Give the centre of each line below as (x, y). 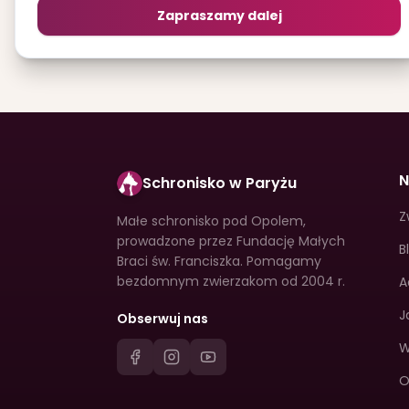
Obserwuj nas (163, 319)
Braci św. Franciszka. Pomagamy (219, 261)
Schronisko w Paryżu (220, 183)
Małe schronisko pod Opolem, (211, 221)
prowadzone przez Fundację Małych (231, 241)
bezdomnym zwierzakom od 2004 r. (231, 281)
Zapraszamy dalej (219, 16)
